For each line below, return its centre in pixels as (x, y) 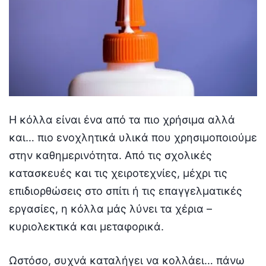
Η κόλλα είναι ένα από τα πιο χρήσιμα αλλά (122, 119)
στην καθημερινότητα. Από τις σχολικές (110, 155)
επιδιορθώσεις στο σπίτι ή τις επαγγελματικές (126, 191)
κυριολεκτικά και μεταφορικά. (86, 226)
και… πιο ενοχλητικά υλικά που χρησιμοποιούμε (133, 137)
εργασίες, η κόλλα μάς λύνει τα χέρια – (110, 208)
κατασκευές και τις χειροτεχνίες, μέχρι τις (118, 173)
